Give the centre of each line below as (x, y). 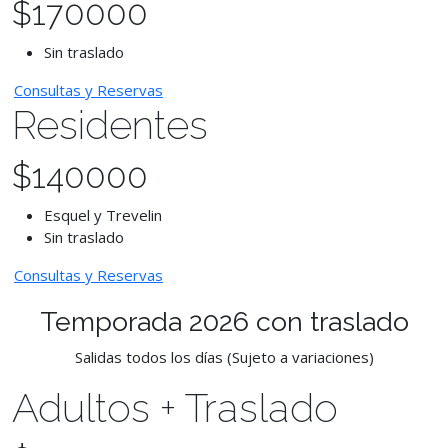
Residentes (110, 124)
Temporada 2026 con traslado (224, 321)
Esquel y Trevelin (103, 215)
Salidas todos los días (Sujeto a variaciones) (224, 357)
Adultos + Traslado (175, 407)
